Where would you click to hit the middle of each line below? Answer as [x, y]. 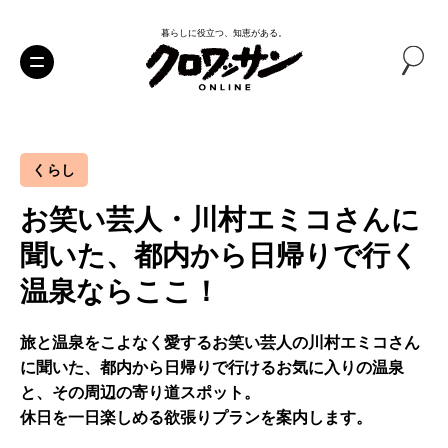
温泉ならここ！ [120, 291]
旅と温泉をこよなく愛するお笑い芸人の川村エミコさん [220, 342]
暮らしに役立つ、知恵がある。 [224, 33]
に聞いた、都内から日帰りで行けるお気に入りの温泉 [212, 367]
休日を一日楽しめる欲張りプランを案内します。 [196, 417]
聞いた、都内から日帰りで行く [219, 255]
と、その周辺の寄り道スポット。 [140, 392]
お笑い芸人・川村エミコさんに [220, 219]
